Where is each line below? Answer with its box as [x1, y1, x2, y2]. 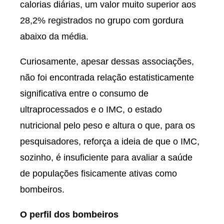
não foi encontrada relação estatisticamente [20, 72, 194, 82]
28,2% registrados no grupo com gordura [20, 15, 183, 25]
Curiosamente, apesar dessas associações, [20, 56, 194, 66]
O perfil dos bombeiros [20, 209, 118, 219]
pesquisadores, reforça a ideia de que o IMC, [20, 136, 199, 146]
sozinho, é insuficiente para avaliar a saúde [20, 152, 192, 162]
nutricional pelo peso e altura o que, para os [20, 120, 195, 130]
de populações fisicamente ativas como [20, 168, 177, 178]
